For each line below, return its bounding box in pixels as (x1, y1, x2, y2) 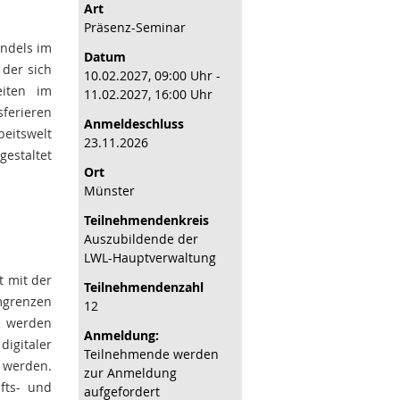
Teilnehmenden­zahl (84, 279, 204, 296)
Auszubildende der (84, 230, 199, 247)
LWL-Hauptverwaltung (84, 249, 217, 266)
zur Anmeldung (84, 364, 178, 381)
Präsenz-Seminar (84, 19, 187, 36)
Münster (84, 182, 136, 199)
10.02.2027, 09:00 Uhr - (84, 67, 221, 84)
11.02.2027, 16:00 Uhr (84, 86, 213, 103)
